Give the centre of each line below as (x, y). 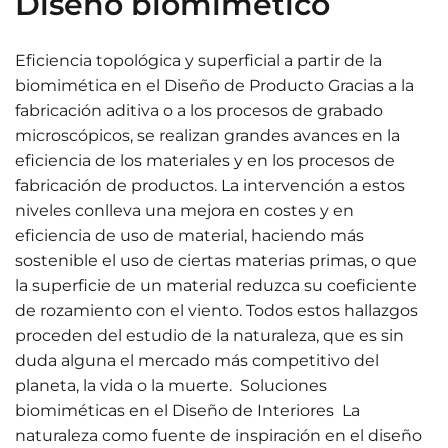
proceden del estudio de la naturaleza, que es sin (209, 335)
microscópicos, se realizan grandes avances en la (207, 135)
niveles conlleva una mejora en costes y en (184, 210)
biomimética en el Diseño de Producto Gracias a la (214, 85)
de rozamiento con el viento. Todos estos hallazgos (216, 310)
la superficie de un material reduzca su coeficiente (216, 285)
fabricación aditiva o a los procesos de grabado (199, 110)
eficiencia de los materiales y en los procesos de (205, 160)
